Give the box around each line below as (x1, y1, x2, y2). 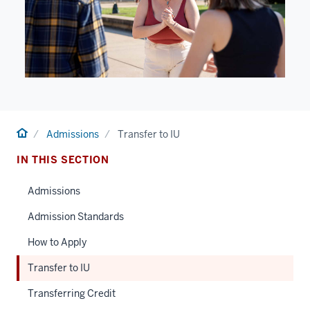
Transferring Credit (28, 286, 116, 300)
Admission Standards (28, 210, 124, 223)
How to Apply (28, 235, 86, 248)
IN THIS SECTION (17, 153, 109, 166)
